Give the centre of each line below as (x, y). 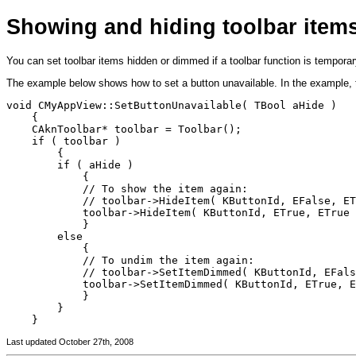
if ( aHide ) (70, 165)
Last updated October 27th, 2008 (70, 341)
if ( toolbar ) (64, 141)
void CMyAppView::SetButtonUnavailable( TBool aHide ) (172, 106)
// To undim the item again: (130, 261)
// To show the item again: (130, 189)
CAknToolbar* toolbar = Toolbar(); (124, 130)
